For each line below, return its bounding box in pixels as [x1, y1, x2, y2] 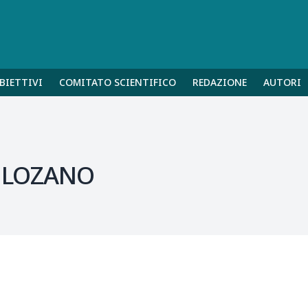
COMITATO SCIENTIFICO [59, 76, 176, 89]
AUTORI [263, 76, 301, 89]
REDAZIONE [192, 76, 247, 89]
